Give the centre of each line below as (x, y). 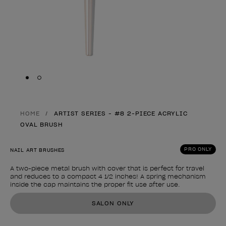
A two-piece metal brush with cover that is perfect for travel (107, 168)
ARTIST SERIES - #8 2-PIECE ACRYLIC (121, 113)
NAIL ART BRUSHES (38, 150)
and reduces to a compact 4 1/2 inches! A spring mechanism (108, 176)
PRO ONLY (198, 149)
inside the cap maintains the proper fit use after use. (95, 184)
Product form (38, 198)
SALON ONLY (113, 203)
